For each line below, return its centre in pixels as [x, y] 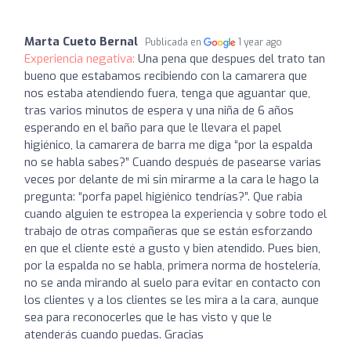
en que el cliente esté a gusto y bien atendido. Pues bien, [172, 248]
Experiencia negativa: [81, 59]
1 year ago [261, 42]
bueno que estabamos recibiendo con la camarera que [166, 76]
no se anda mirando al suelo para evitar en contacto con [172, 283]
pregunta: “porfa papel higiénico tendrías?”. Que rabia [163, 197]
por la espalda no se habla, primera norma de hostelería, [172, 266]
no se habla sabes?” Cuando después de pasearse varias [173, 162]
